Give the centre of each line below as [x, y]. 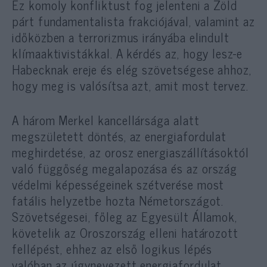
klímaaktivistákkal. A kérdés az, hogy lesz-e [127, 53]
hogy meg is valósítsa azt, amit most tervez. [130, 86]
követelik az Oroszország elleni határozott [125, 233]
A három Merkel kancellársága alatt [106, 120]
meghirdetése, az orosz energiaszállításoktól [131, 152]
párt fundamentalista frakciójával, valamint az [133, 21]
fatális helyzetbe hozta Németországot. [118, 201]
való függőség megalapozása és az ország [125, 168]
